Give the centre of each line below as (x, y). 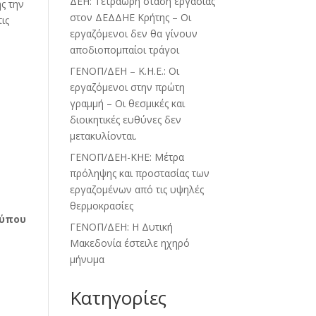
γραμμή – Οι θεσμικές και (127, 104)
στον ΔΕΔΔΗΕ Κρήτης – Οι (130, 18)
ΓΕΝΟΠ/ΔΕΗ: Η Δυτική (121, 227)
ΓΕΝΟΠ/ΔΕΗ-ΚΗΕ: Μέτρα (127, 157)
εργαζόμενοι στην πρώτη (127, 87)
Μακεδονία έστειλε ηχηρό (129, 243)
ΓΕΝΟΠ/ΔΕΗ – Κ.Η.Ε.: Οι (124, 71)
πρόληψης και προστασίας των (139, 174)
